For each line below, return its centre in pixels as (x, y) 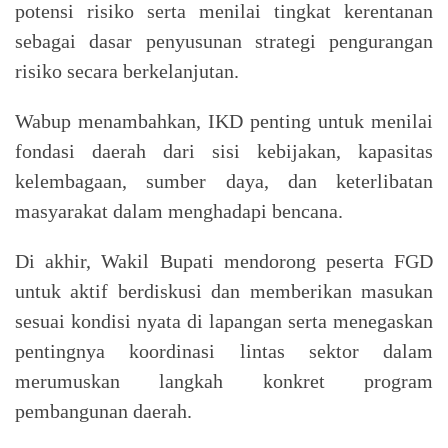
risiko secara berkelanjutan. (127, 70)
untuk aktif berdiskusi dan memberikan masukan (224, 290)
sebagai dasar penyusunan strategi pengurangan (224, 40)
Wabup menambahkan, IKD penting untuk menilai (224, 120)
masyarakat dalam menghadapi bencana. (179, 210)
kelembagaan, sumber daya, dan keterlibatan (224, 180)
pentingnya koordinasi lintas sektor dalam (224, 350)
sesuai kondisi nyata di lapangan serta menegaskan (224, 320)
